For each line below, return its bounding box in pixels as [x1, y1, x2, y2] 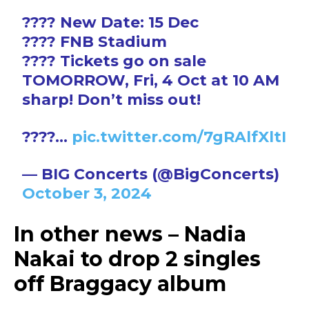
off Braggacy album [14, 271, 226, 297]
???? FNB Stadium [22, 32, 168, 51]
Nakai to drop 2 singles [14, 246, 261, 272]
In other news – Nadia [14, 221, 246, 247]
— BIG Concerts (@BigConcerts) [22, 165, 280, 183]
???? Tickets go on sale [22, 52, 207, 70]
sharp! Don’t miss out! [22, 90, 201, 109]
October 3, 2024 [22, 184, 152, 203]
